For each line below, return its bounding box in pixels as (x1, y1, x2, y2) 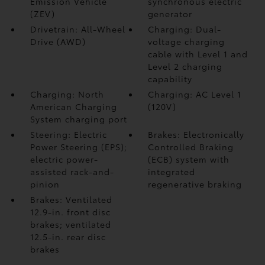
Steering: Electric (30, 128, 107, 140)
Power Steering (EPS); (30, 141, 127, 153)
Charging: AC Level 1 (148, 88, 242, 100)
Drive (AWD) (30, 35, 86, 47)
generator (148, 8, 193, 20)
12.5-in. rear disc (30, 231, 106, 243)
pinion (30, 178, 60, 190)
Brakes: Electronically (148, 128, 245, 140)
